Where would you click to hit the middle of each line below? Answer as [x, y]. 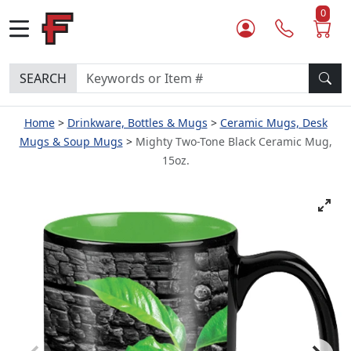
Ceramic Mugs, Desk [273, 123]
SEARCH [43, 78]
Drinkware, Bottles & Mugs [137, 123]
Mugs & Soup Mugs [71, 141]
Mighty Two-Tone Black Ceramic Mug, [233, 141]
